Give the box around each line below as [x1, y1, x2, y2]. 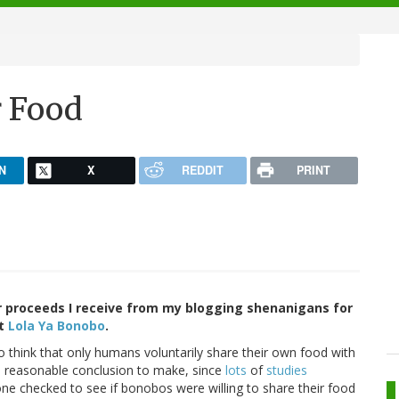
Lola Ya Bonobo [8, 317, 105, 335]
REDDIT [181, 161, 224, 178]
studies [266, 362, 307, 379]
